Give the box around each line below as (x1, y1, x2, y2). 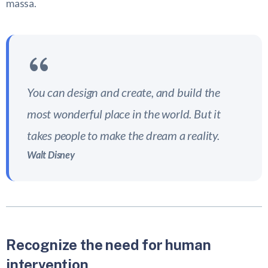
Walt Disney (27, 149, 75, 161)
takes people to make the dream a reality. (27, 128, 220, 143)
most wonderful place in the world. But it (27, 106, 221, 121)
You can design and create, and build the (27, 85, 220, 100)
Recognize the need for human (6, 236, 211, 254)
